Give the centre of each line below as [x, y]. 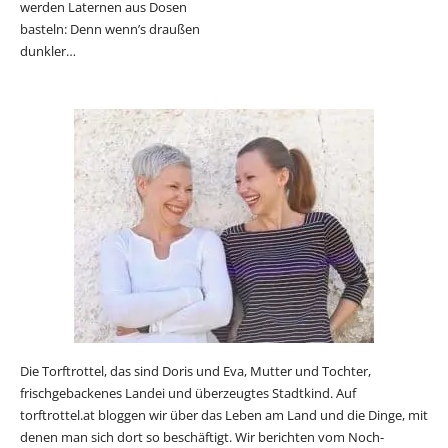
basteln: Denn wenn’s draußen [110, 28]
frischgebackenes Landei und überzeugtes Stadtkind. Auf [188, 393]
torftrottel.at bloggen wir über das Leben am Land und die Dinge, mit [224, 415]
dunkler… [48, 50]
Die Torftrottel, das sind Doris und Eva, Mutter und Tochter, [195, 371]
